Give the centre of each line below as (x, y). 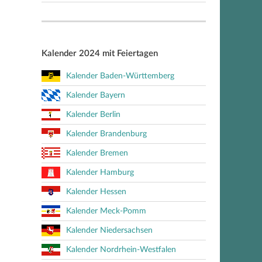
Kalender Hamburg (100, 173)
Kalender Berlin (93, 115)
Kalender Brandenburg (106, 134)
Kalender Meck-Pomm (106, 211)
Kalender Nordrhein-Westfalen (121, 250)
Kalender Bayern (96, 95)
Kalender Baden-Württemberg (120, 76)
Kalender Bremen (97, 153)
